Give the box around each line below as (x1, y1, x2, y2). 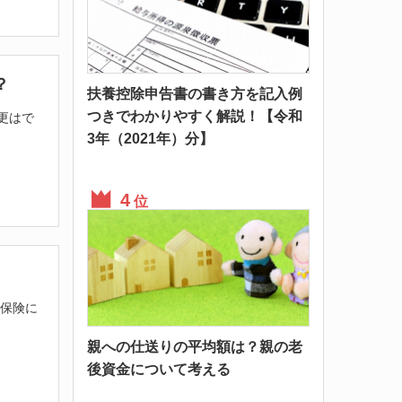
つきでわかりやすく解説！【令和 (87, 108, 302, 124)
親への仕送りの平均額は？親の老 (87, 338, 302, 354)
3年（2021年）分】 (87, 130, 214, 146)
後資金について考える (87, 361, 231, 377)
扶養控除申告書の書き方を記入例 (87, 85, 302, 101)
